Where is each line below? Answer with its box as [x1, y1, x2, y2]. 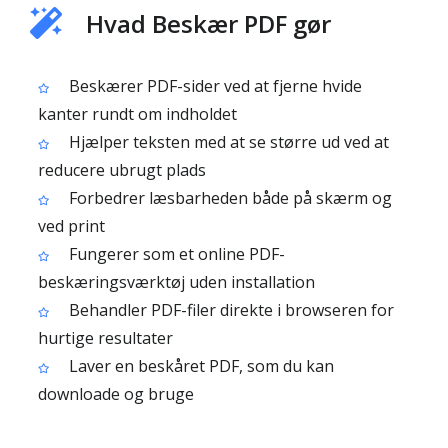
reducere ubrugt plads [38, 159, 206, 181]
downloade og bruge [38, 383, 194, 405]
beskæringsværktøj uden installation [38, 271, 315, 293]
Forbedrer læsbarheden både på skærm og [65, 187, 392, 209]
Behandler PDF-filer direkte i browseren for [65, 299, 394, 321]
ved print [38, 215, 105, 237]
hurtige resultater [38, 327, 173, 349]
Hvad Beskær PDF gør [86, 7, 331, 40]
